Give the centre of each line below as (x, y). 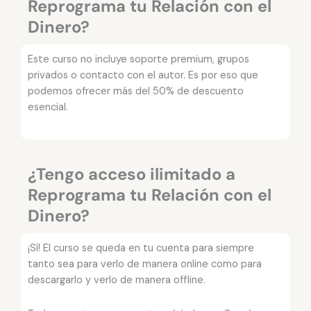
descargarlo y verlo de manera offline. (117, 280)
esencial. (48, 107)
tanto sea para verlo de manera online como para (145, 264)
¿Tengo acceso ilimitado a (132, 174)
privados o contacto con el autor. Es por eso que (143, 75)
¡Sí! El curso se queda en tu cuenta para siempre (141, 249)
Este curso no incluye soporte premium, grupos (138, 59)
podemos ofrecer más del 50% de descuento (136, 91)
